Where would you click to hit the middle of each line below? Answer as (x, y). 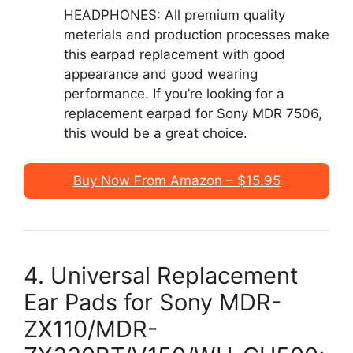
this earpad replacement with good (175, 54)
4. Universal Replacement (161, 275)
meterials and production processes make (197, 34)
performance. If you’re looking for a (174, 93)
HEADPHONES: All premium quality (175, 15)
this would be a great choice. (156, 133)
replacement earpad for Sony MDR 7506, (193, 113)
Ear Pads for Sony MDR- (152, 302)
